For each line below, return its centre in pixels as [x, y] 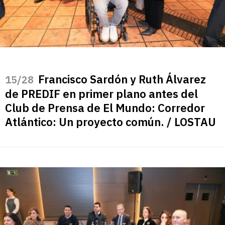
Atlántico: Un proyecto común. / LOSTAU [110, 122]
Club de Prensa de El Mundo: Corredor [105, 107]
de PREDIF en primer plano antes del [101, 93]
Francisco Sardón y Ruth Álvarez [122, 79]
